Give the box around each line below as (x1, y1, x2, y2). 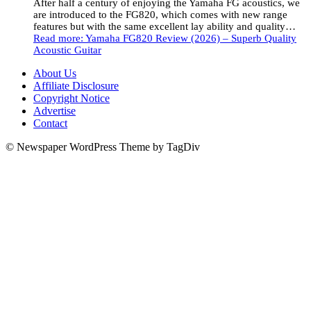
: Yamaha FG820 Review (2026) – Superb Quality (81, 32, 296, 44)
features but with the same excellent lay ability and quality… (33, 20, 296, 32)
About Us (33, 67, 76, 79)
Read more (33, 32, 81, 44)
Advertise (33, 104, 76, 117)
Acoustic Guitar (33, 44, 101, 56)
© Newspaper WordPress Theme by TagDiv (6, 140, 200, 153)
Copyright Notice (33, 92, 110, 104)
